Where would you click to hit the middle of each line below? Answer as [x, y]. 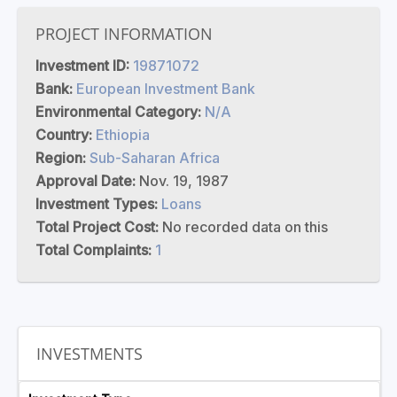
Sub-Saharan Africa [155, 158]
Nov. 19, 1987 [184, 181]
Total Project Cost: [99, 227]
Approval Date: [87, 181]
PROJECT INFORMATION [124, 34]
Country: [66, 135]
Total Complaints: [95, 250]
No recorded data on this [245, 227]
